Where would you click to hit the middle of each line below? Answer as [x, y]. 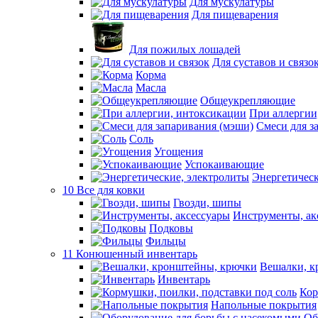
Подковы [171, 228]
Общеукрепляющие [248, 100]
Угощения [179, 152]
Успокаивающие [224, 164]
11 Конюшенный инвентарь [130, 254]
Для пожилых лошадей [185, 49]
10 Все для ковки [104, 190]
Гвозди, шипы [207, 203]
